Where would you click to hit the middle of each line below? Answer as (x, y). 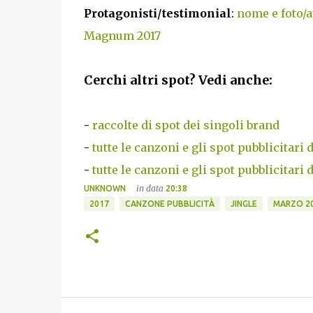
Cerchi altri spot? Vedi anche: (178, 80)
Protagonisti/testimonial (157, 13)
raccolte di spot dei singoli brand (185, 125)
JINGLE (243, 203)
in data (151, 188)
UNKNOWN (104, 188)
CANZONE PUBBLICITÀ (169, 203)
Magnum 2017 (122, 35)
